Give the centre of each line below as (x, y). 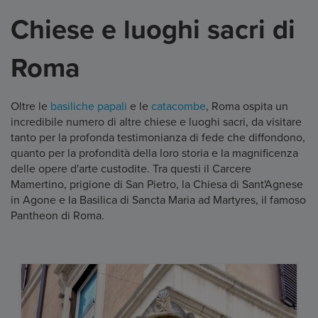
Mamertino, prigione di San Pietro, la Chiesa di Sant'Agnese (157, 184)
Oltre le (31, 106)
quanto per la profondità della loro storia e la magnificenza (154, 153)
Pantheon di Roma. (57, 215)
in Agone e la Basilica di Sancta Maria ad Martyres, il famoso (158, 200)
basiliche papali (89, 106)
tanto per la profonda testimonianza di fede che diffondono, (158, 137)
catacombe (179, 106)
